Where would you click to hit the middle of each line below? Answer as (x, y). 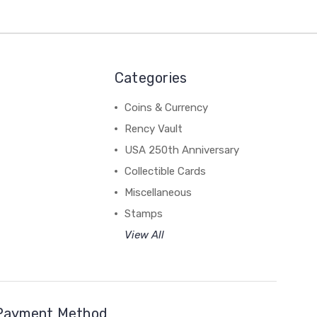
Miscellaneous (158, 192)
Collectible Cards (165, 171)
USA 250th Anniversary (181, 150)
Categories (151, 77)
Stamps (143, 213)
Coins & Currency (166, 107)
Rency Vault (153, 128)
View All (144, 235)
